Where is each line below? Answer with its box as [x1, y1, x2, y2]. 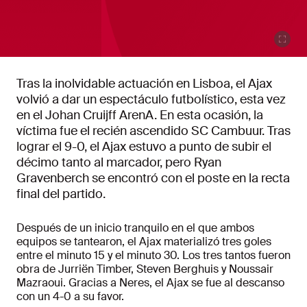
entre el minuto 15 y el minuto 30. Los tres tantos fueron [16, 248, 291, 263]
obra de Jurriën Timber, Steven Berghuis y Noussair [16, 262, 273, 277]
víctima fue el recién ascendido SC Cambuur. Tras [16, 123, 291, 140]
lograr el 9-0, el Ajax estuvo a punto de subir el [16, 138, 271, 156]
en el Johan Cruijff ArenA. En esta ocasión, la [16, 107, 263, 124]
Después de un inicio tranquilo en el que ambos [16, 221, 254, 236]
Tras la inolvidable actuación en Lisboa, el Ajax [16, 75, 272, 93]
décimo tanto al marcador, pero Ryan [16, 154, 221, 171]
